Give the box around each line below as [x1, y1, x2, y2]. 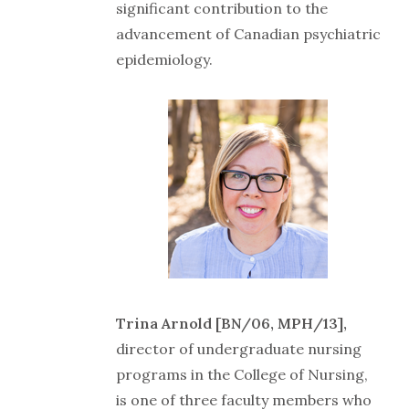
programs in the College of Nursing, [116, 365, 368, 384]
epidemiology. [116, 49, 213, 68]
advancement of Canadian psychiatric [116, 24, 381, 43]
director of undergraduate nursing [116, 340, 362, 359]
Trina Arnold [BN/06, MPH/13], [116, 314, 347, 333]
